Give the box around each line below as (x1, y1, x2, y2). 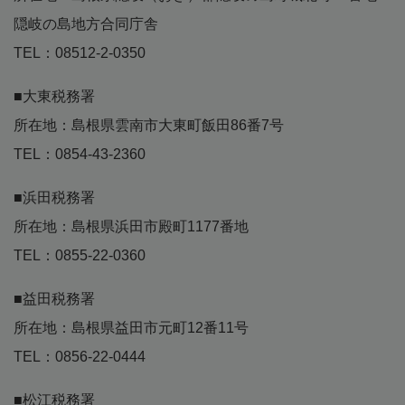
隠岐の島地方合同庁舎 (14, 16, 158, 33)
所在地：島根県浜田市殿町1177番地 (14, 219, 249, 235)
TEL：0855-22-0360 (14, 248, 146, 264)
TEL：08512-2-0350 (14, 45, 146, 61)
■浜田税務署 (14, 190, 95, 206)
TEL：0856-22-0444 (14, 349, 146, 365)
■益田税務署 (14, 291, 95, 307)
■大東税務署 (14, 89, 95, 105)
